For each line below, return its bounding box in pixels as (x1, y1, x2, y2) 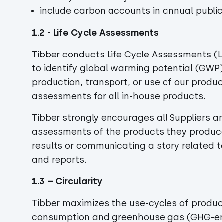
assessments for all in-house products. (32, 91, 208, 102)
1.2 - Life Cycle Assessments (32, 27, 159, 38)
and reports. (32, 154, 92, 165)
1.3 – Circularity (32, 176, 103, 187)
